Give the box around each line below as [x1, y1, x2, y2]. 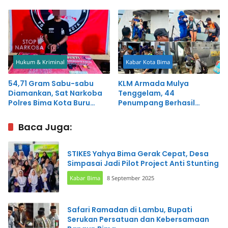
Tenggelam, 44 [118, 88, 175, 98]
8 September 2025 [107, 174, 154, 182]
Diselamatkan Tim [118, 107, 186, 118]
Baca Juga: [18, 120, 72, 133]
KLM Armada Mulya [118, 78, 189, 89]
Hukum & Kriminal [16, 58, 65, 66]
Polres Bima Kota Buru [8, 97, 90, 108]
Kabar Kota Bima [126, 58, 170, 66]
